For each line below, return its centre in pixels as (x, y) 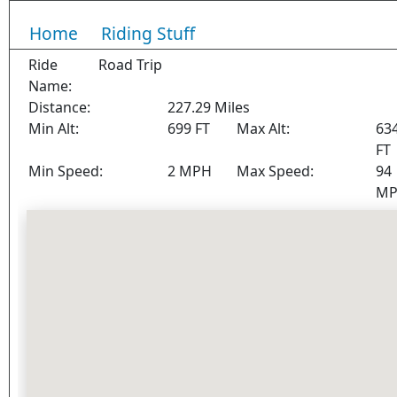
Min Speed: (66, 171)
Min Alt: (54, 128)
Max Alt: (264, 128)
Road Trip (130, 65)
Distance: (60, 107)
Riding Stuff (148, 33)
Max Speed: (276, 171)
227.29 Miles (208, 107)
